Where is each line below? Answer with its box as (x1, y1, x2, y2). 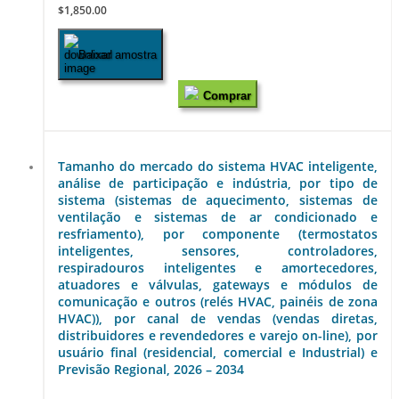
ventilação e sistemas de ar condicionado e (58, 208, 378, 225)
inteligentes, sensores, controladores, (58, 241, 378, 259)
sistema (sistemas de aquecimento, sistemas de (58, 191, 378, 208)
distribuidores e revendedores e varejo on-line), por (58, 326, 378, 344)
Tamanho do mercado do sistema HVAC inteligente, (58, 157, 378, 175)
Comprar (203, 89, 251, 103)
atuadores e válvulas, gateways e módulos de (58, 275, 378, 293)
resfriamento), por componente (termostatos (58, 224, 378, 242)
